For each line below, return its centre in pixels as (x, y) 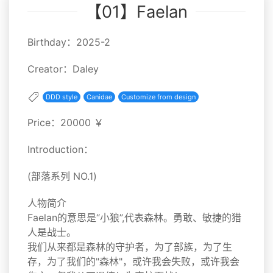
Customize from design (158, 97)
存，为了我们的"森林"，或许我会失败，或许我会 (133, 262)
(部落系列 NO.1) (62, 176)
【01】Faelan (136, 12)
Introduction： (60, 150)
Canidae (99, 97)
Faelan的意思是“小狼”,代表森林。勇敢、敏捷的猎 (134, 218)
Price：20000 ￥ (66, 123)
